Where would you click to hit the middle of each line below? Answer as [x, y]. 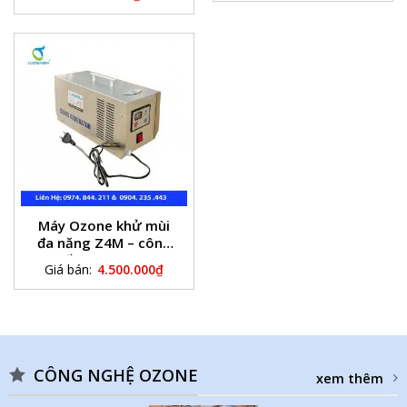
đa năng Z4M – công [104, 243]
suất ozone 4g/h [104, 260]
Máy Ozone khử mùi [104, 226]
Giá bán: [68, 270]
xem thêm [350, 378]
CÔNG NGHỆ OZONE [115, 375]
